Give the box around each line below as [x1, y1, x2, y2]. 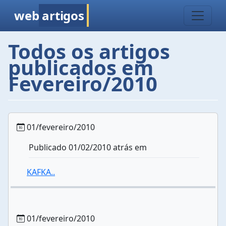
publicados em [8, 53, 153, 81]
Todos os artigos [8, 37, 170, 65]
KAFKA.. [27, 166, 55, 178]
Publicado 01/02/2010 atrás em [29, 142, 147, 153]
